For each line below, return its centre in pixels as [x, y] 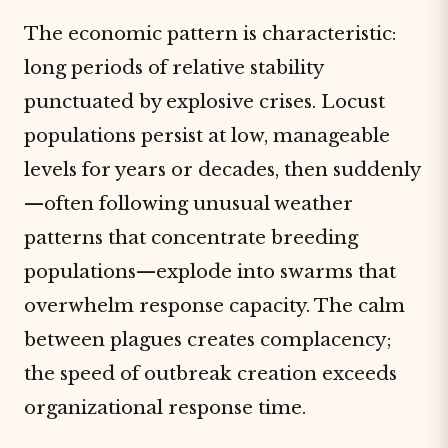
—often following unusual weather [188, 203]
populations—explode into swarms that [210, 271]
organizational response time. [165, 407]
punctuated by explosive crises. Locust [204, 101]
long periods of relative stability [173, 67]
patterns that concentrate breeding [191, 237]
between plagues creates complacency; [208, 339]
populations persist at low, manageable [207, 135]
